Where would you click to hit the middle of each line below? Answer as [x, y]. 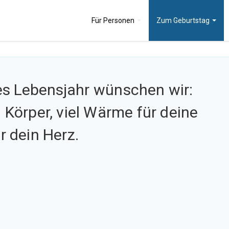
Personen [120, 20]
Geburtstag [192, 20]
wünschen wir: [143, 90]
